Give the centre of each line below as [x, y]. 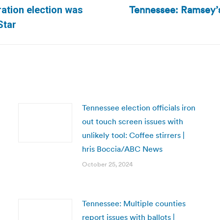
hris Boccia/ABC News [122, 149]
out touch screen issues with [132, 121]
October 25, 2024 [107, 164]
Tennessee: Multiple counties [134, 203]
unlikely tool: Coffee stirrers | [133, 135]
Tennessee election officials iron [138, 108]
